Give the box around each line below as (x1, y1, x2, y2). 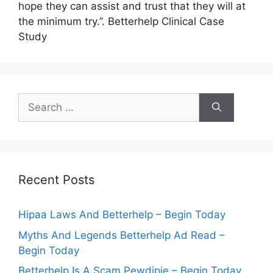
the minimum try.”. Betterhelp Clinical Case (18, 15, 224, 27)
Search (18, 94, 52, 106)
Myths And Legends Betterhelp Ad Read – (18, 229, 225, 241)
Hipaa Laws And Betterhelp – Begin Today (18, 208, 225, 221)
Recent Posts (18, 172, 94, 187)
